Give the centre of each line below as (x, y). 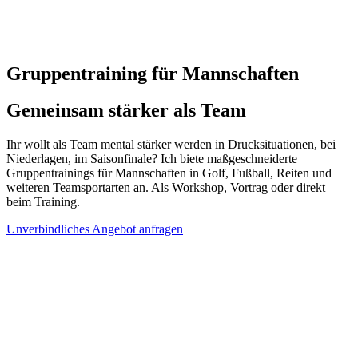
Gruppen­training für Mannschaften (153, 73)
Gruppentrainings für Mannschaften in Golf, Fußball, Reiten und (169, 173)
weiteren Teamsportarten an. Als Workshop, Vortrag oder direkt (166, 188)
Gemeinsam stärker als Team (126, 111)
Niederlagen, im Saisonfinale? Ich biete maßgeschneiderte (152, 159)
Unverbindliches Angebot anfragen (95, 229)
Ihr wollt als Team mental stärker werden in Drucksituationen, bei (171, 145)
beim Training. (43, 202)
